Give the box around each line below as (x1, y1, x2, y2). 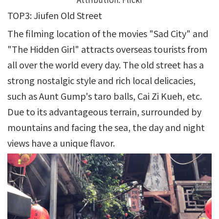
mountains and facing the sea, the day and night (7, 121, 205, 134)
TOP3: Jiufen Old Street (7, 9, 102, 22)
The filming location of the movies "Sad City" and (7, 27, 208, 40)
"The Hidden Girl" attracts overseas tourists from (7, 43, 207, 56)
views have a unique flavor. (7, 136, 115, 150)
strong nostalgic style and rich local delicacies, (7, 74, 196, 87)
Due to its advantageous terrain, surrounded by (7, 105, 201, 118)
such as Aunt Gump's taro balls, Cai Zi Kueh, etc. (7, 89, 202, 103)
